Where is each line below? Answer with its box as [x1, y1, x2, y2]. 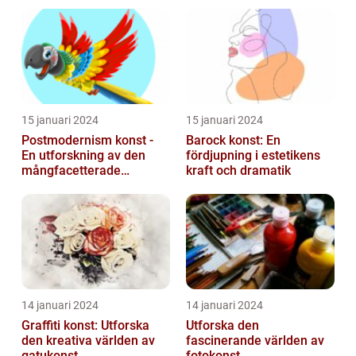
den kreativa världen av [21, 333, 155, 349]
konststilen [21, 178, 83, 194]
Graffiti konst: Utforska [21, 318, 149, 334]
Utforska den [186, 318, 259, 334]
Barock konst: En [186, 133, 281, 149]
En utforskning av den [21, 148, 145, 164]
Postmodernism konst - [21, 133, 153, 149]
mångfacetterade [21, 163, 121, 179]
